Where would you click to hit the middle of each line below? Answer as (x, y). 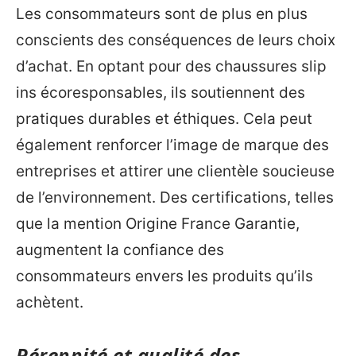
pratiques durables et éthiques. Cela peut (164, 119)
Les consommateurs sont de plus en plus (162, 14)
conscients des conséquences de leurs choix (176, 40)
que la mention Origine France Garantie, (158, 224)
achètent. (50, 302)
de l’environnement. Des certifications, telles (175, 197)
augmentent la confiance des (120, 250)
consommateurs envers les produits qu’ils (164, 276)
